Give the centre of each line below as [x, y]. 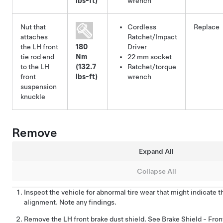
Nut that [33, 27]
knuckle [33, 97]
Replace [207, 27]
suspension [39, 87]
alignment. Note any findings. [70, 202]
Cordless [142, 27]
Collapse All [156, 171]
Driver [137, 47]
